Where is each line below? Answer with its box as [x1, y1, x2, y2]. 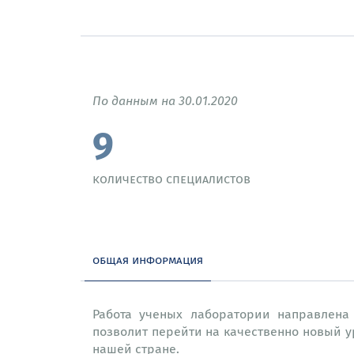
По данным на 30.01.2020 [92, 91, 238, 110]
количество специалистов [92, 169, 250, 188]
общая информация [92, 250, 203, 268]
